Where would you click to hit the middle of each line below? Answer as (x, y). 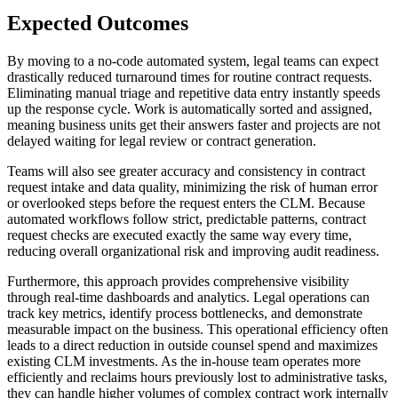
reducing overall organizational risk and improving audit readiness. (193, 251)
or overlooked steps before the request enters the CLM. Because (186, 203)
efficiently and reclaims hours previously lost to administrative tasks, (197, 377)
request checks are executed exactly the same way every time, (179, 235)
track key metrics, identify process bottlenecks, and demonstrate (185, 313)
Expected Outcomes (98, 23)
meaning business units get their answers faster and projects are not (194, 124)
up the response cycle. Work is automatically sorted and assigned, (190, 108)
